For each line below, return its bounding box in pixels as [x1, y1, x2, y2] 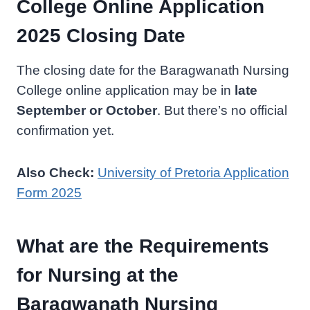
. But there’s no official [157, 102, 287, 118]
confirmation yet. [17, 122, 114, 138]
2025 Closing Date [17, 24, 185, 46]
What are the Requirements [17, 235, 269, 257]
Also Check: [17, 165, 98, 180]
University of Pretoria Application [98, 165, 289, 180]
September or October [17, 102, 157, 118]
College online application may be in [17, 82, 235, 98]
